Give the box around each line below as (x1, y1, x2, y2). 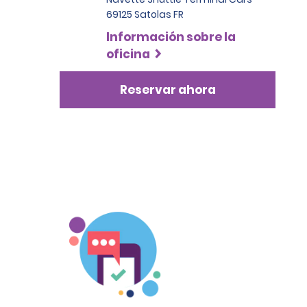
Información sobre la (106, 29, 236, 45)
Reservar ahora (119, 81, 216, 98)
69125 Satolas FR (106, 8, 184, 21)
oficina (106, 46, 150, 62)
